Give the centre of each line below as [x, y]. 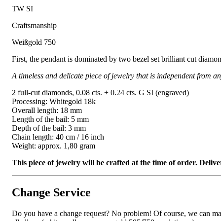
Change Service [51, 193]
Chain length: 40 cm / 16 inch [58, 137]
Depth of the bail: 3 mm [49, 128]
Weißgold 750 [34, 42]
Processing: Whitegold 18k [54, 102]
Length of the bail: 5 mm [50, 119]
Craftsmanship [34, 26]
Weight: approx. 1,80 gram [54, 146]
